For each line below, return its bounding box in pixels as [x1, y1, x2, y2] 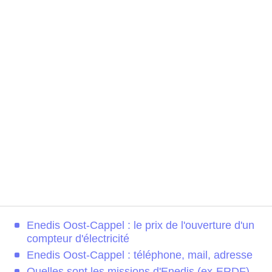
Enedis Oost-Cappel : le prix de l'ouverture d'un [27, 219, 254, 232]
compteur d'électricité [27, 233, 129, 245]
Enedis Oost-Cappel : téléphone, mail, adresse [27, 249, 253, 262]
